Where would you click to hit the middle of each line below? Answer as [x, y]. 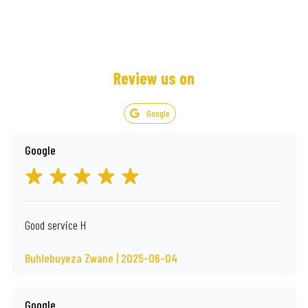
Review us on [154, 78]
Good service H [55, 225]
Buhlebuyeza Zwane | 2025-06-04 [101, 258]
